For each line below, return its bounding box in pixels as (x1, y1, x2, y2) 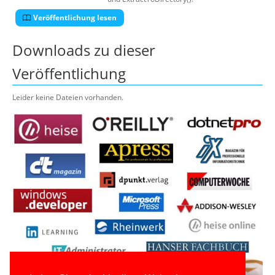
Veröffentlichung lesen (33, 12, 117, 23)
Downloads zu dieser (12, 40, 155, 60)
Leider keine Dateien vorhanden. (12, 92, 123, 103)
